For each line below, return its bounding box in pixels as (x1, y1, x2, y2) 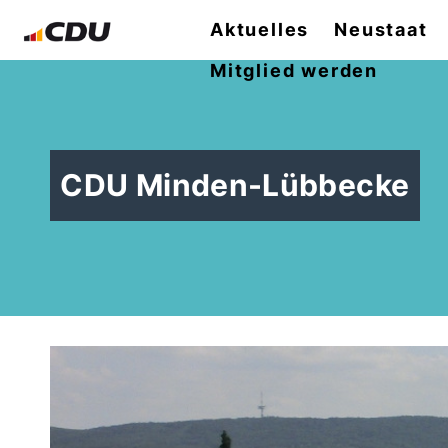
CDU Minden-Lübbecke (60, 167, 410, 204)
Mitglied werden (210, 60, 378, 81)
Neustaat (334, 19, 428, 40)
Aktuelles (210, 19, 310, 40)
